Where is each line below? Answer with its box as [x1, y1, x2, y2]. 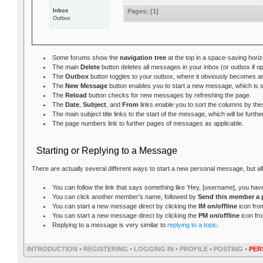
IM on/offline [198, 203, 237, 210]
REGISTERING [83, 245, 128, 253]
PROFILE [180, 245, 208, 253]
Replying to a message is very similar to [52, 221, 167, 229]
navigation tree [119, 53, 166, 61]
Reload [65, 91, 87, 99]
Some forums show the [52, 53, 120, 61]
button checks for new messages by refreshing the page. [86, 91, 251, 99]
